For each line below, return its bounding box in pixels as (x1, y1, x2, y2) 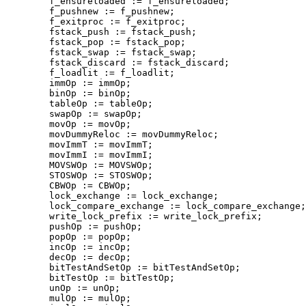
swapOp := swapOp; (5, 108, 142, 119)
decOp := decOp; (5, 251, 131, 262)
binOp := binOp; (5, 87, 131, 98)
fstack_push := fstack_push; (5, 26, 197, 37)
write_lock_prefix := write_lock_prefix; (5, 210, 262, 221)
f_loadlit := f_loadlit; (5, 67, 175, 78)
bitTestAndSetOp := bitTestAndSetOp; (5, 262, 240, 273)
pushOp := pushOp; (5, 221, 142, 232)
